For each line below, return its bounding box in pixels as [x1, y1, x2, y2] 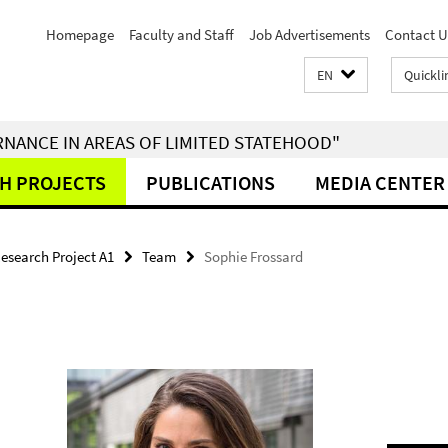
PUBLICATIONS [146, 170, 275, 195]
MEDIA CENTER [315, 170, 445, 195]
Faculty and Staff [129, 25, 234, 44]
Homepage [46, 25, 114, 44]
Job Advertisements [249, 25, 370, 44]
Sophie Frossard [204, 247, 303, 266]
